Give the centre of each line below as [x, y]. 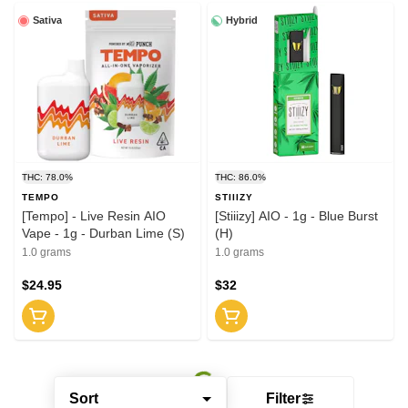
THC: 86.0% [240, 178]
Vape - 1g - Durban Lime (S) [103, 234]
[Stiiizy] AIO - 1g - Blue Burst [296, 216]
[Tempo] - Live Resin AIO [94, 216]
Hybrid [242, 20]
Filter [283, 398]
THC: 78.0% [47, 178]
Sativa [47, 20]
